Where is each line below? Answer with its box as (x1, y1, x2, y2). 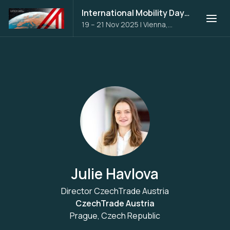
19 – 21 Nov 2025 (81, 20, 139, 29)
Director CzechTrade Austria (61, 185, 169, 197)
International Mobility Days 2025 (184, 7, 190, 18)
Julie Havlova (71, 164, 159, 183)
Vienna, (143, 20, 168, 29)
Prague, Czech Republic (70, 210, 160, 221)
